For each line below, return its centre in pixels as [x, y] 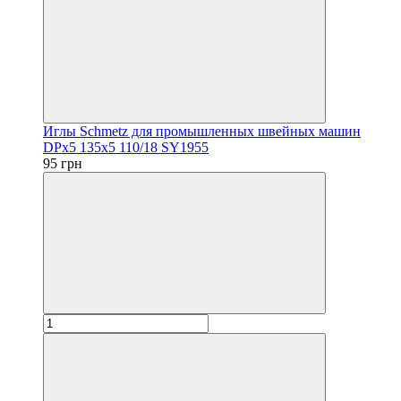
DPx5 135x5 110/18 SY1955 [126, 147]
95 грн [63, 163]
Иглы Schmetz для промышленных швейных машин [202, 131]
